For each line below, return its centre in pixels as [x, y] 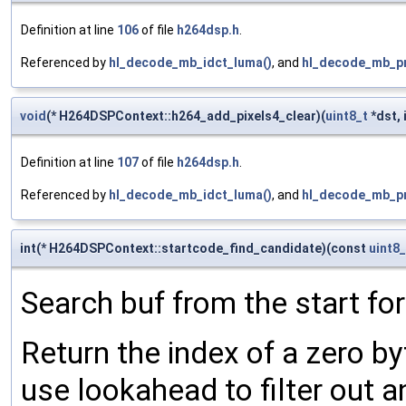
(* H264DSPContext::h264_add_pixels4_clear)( [186, 116]
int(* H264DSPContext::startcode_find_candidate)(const [194, 249]
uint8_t [347, 116]
